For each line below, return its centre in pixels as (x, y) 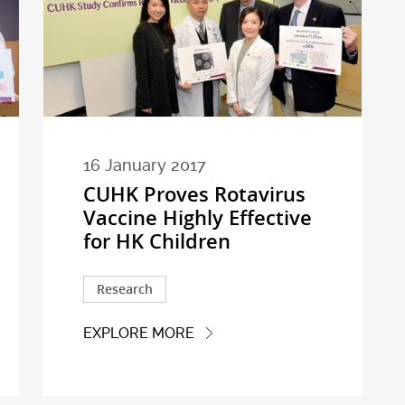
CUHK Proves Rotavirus (194, 194)
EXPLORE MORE (138, 334)
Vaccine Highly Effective (197, 217)
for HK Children (156, 241)
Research (124, 288)
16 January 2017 (144, 165)
